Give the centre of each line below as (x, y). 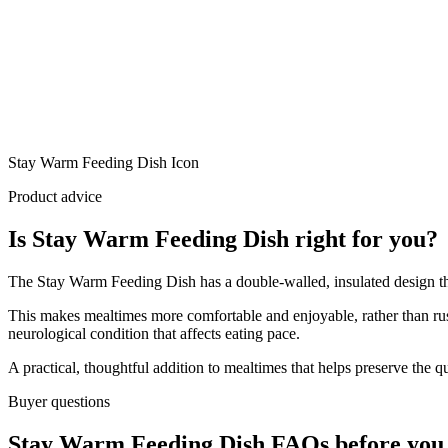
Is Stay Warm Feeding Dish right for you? (223, 239)
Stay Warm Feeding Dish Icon (103, 163)
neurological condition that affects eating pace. (154, 334)
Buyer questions (59, 402)
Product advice (55, 197)
